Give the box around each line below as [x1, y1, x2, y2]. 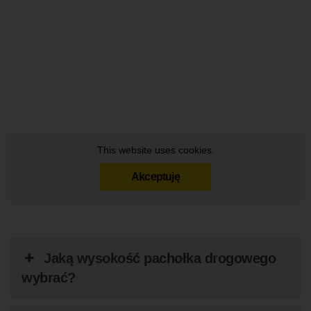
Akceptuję [131, 171, 180, 183]
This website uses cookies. [96, 144, 215, 156]
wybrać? [22, 269, 76, 285]
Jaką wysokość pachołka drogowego [44, 250, 276, 266]
